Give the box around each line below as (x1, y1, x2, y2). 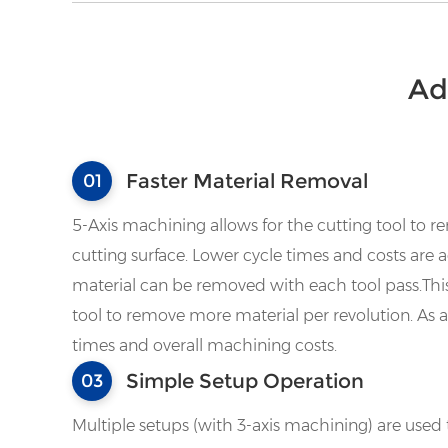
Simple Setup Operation (126, 368, 364, 393)
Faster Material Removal (126, 168, 368, 193)
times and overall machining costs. (72, 335, 337, 355)
